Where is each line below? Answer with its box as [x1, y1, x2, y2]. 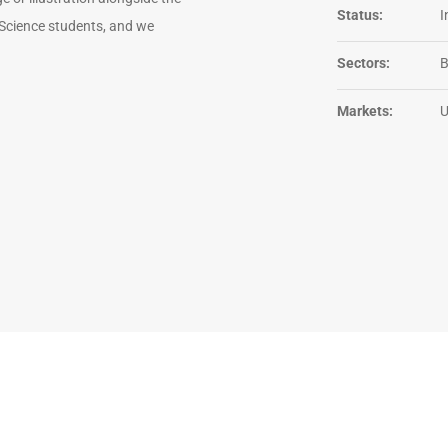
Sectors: [336, 54, 390, 71]
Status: [336, 6, 383, 23]
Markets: [336, 102, 393, 119]
